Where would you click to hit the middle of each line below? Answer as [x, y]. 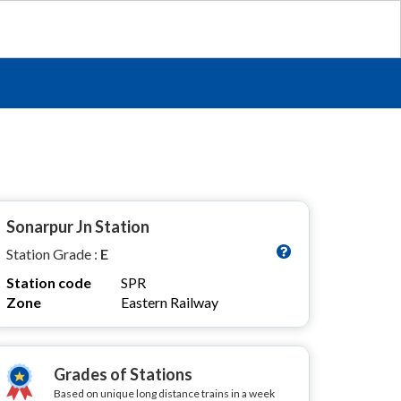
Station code [49, 282]
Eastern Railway [170, 302]
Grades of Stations [123, 374]
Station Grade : [53, 254]
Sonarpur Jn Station [78, 226]
